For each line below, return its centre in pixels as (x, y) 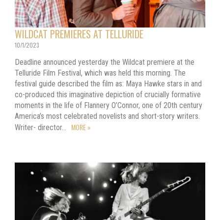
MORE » (81, 127)
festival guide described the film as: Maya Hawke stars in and (108, 83)
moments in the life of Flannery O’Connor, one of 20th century (109, 105)
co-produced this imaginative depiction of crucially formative (108, 94)
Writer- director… (41, 127)
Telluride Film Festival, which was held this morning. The (100, 73)
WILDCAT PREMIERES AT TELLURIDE (79, 34)
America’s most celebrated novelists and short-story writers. (107, 116)
